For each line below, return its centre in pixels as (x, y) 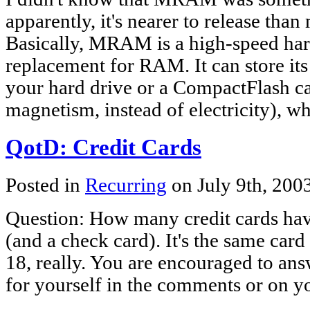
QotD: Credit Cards (103, 148)
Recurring (126, 185)
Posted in (45, 185)
